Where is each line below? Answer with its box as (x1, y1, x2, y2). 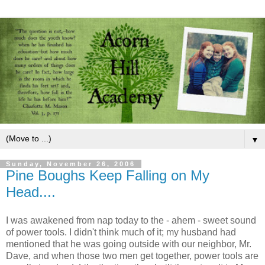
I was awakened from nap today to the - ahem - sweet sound (6, 215, 256, 225)
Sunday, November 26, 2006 (6, 160, 135, 168)
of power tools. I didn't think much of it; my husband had (6, 227, 236, 237)
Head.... (6, 184, 56, 201)
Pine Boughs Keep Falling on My (6, 167, 209, 184)
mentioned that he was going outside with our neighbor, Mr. (6, 238, 251, 249)
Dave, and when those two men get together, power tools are (6, 250, 258, 261)
